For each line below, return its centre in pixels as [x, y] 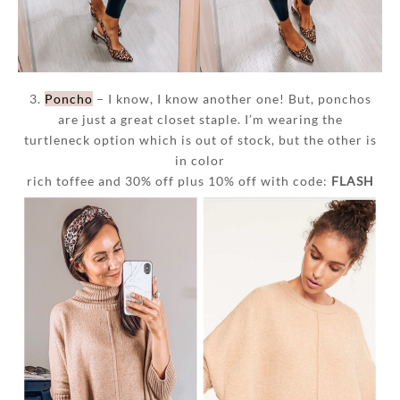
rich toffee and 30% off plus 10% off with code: [179, 181]
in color [200, 161]
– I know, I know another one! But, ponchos [232, 99]
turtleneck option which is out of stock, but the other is [200, 140]
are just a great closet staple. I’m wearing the [200, 120]
